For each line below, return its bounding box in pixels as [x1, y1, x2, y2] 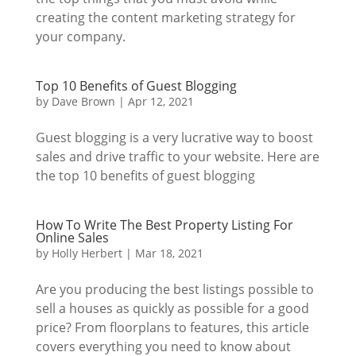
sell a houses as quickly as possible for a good [35, 300, 309, 317]
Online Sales [35, 229, 109, 246]
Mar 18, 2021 [134, 246, 203, 261]
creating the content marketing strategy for [35, 9, 296, 26]
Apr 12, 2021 [127, 94, 194, 109]
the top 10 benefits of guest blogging [35, 167, 255, 184]
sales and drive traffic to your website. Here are [35, 148, 319, 165]
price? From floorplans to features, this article [35, 319, 309, 336]
